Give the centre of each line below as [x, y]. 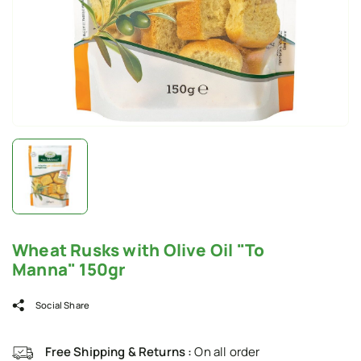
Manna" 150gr [69, 269]
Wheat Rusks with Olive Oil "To [139, 249]
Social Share [62, 305]
